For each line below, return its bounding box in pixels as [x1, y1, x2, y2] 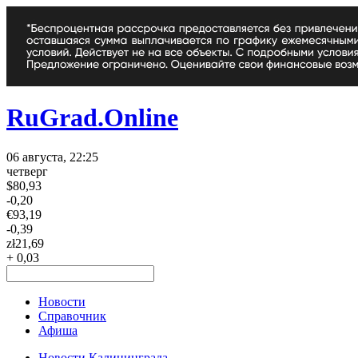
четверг [6, 164, 48, 178]
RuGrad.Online [6, 103, 178, 133]
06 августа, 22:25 [6, 149, 98, 164]
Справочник [38, 308, 106, 323]
